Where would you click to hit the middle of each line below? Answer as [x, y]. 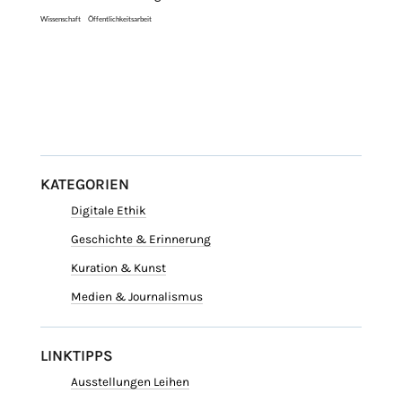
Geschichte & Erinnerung [140, 240]
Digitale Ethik [108, 211]
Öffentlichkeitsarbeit [119, 19]
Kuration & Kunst [118, 268]
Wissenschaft [60, 19]
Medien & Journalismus [136, 297]
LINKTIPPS [76, 356]
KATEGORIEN [84, 184]
